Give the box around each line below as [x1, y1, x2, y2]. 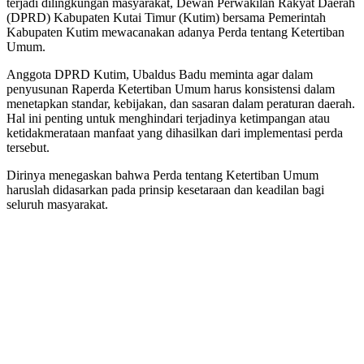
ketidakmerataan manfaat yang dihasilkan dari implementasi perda [6, 125, 343, 140]
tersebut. [6, 140, 50, 154]
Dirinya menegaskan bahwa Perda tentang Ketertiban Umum [6, 167, 318, 182]
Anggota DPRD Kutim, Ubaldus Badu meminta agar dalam [6, 67, 313, 81]
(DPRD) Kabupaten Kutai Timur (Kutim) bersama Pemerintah [6, 10, 326, 24]
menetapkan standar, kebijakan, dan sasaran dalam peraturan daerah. [6, 96, 355, 110]
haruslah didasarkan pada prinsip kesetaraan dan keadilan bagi [6, 182, 324, 197]
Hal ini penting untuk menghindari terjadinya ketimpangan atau [6, 110, 330, 125]
